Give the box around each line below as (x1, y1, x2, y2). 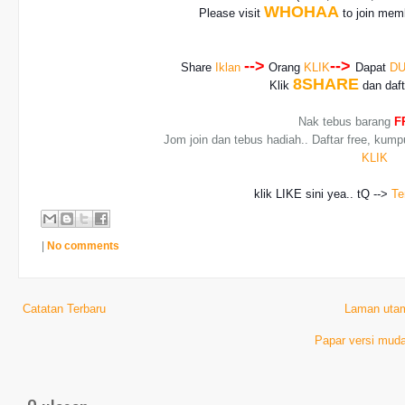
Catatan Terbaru (23, 302, 106, 316)
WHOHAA (264, 3, 340, 21)
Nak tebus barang (298, 115, 395, 128)
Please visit (199, 6, 265, 20)
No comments (47, 239, 119, 252)
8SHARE (293, 75, 360, 93)
